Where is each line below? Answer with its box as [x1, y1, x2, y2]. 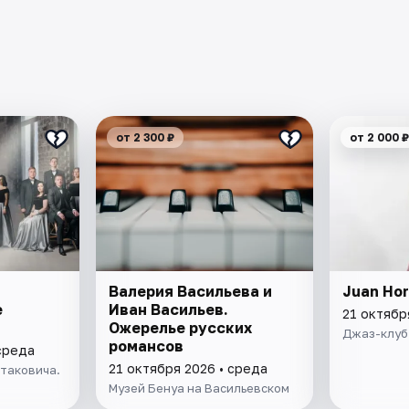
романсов [109, 336, 184, 355]
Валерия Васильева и [109, 281, 273, 300]
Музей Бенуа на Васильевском [109, 380, 290, 395]
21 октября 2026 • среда [109, 360, 268, 376]
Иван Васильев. [109, 299, 229, 319]
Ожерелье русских [109, 318, 253, 337]
